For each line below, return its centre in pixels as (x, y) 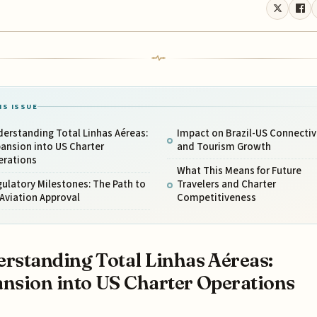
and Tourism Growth (224, 146)
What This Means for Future (239, 171)
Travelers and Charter (226, 185)
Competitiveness (216, 198)
